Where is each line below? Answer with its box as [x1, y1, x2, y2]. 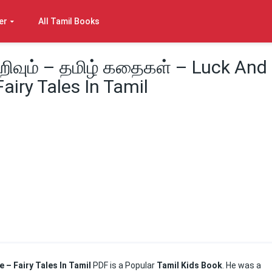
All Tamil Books [38, 16, 100, 26]
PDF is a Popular [93, 260, 157, 270]
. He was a [222, 260, 261, 270]
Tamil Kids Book [157, 260, 222, 270]
